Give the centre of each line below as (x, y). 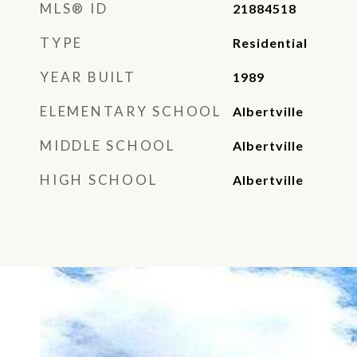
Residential (270, 43)
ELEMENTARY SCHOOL (131, 111)
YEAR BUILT (88, 77)
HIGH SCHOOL (99, 180)
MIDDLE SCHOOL (108, 145)
